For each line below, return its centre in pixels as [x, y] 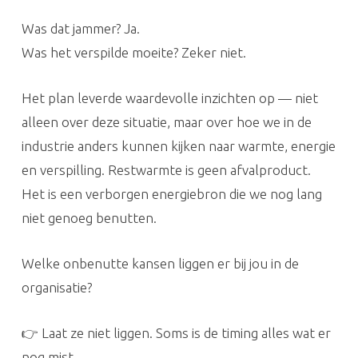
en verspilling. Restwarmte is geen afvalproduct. [166, 170]
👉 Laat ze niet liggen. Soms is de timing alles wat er [176, 333]
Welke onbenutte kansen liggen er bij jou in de [160, 263]
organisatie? [56, 287]
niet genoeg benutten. [89, 218]
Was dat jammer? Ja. [80, 28]
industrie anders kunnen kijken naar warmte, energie [178, 146]
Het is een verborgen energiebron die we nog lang [171, 194]
